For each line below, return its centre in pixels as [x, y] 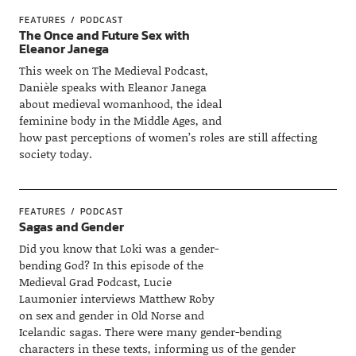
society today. [55, 154]
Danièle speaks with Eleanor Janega [112, 87]
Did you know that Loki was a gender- [118, 248]
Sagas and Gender [71, 226]
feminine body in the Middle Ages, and [120, 120]
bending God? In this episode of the [111, 265]
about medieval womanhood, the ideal [120, 104]
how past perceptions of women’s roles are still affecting [168, 137]
